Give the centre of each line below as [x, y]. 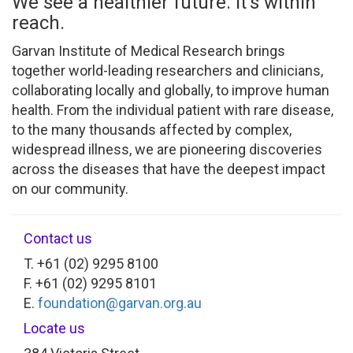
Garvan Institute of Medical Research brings [149, 50]
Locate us [54, 328]
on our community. [70, 188]
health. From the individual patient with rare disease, [173, 110]
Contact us [58, 238]
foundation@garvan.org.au [120, 303]
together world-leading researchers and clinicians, [167, 70]
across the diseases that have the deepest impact [169, 169]
